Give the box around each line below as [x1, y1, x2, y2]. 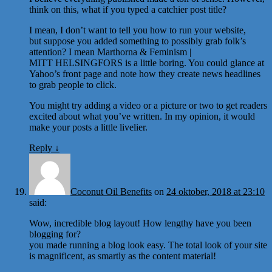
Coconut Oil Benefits [70, 186, 152, 197]
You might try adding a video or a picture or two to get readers [29, 100, 267, 110]
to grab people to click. [29, 79, 117, 90]
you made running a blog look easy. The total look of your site [29, 239, 267, 250]
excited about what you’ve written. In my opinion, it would [29, 110, 255, 121]
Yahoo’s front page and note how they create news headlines [29, 68, 260, 79]
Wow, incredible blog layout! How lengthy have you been [29, 217, 251, 228]
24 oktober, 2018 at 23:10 [166, 186, 265, 197]
